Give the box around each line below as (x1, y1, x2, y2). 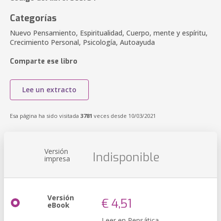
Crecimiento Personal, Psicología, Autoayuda (10, 37, 155, 47)
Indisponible (93, 149, 159, 165)
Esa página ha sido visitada (10, 112, 80, 119)
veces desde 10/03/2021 (92, 112, 156, 119)
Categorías (10, 12, 57, 24)
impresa (44, 154, 70, 163)
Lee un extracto (22, 85, 76, 94)
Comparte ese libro (10, 57, 77, 66)
